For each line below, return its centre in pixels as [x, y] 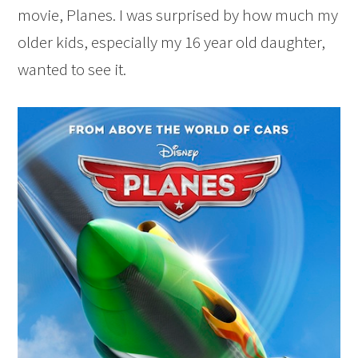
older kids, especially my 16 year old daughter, [172, 42]
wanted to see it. [72, 69]
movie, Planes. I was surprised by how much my [178, 15]
